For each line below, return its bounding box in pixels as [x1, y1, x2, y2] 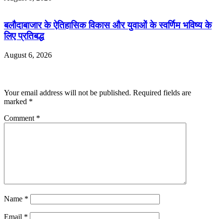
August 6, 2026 [4, 51, 52, 60]
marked [4, 97, 29, 106]
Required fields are [133, 88, 191, 97]
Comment [4, 114, 36, 123]
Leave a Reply [4, 68, 61, 79]
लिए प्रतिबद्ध [4, 31, 44, 42]
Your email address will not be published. [4, 88, 131, 97]
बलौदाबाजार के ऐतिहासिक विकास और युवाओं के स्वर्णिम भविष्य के [4, 20, 212, 31]
